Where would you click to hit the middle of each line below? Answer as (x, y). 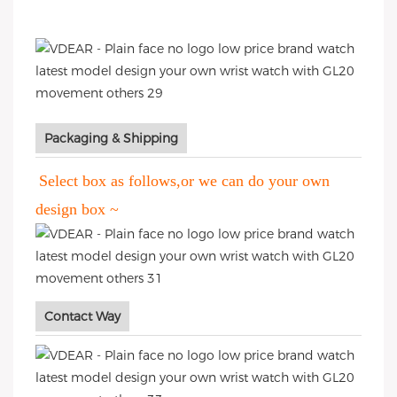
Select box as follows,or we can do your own (184, 181)
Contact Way (82, 316)
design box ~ (77, 209)
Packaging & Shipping (111, 138)
